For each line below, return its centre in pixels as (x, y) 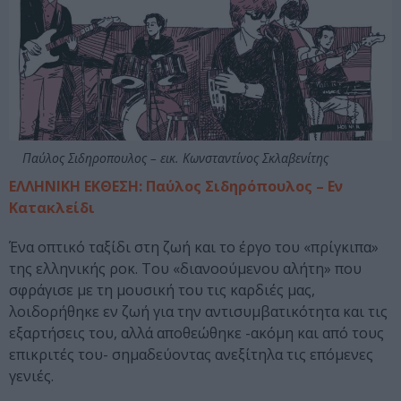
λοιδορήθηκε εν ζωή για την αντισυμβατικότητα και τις (198, 311)
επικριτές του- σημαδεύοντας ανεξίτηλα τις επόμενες (191, 354)
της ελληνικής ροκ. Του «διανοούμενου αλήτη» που (185, 268)
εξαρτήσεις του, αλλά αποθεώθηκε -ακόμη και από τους (196, 333)
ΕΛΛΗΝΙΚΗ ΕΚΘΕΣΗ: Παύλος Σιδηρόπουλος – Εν (176, 186)
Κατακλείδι (52, 207)
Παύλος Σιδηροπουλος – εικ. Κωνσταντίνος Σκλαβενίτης (175, 158)
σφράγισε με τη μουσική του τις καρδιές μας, (162, 290)
